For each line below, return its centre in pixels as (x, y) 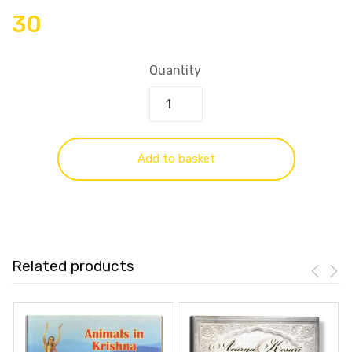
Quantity (175, 71)
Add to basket (176, 159)
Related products (73, 266)
